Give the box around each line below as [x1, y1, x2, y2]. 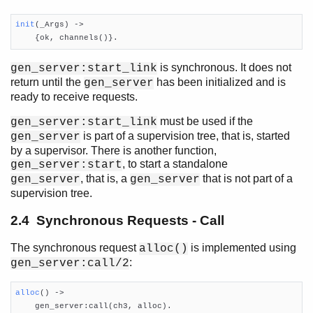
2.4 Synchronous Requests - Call [10, 212, 224, 228]
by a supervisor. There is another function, [10, 144, 217, 156]
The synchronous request [10, 242, 139, 254]
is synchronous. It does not [157, 61, 291, 73]
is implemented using [188, 242, 296, 254]
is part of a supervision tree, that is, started [80, 129, 290, 142]
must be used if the [157, 115, 253, 127]
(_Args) [34, 20, 69, 29]
